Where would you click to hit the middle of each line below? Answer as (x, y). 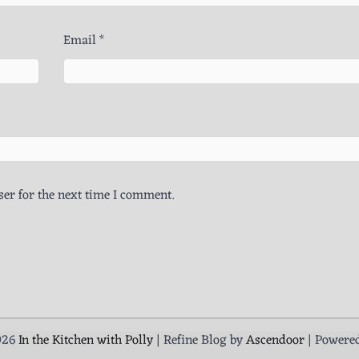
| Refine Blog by (199, 340)
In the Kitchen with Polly (85, 340)
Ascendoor (275, 340)
